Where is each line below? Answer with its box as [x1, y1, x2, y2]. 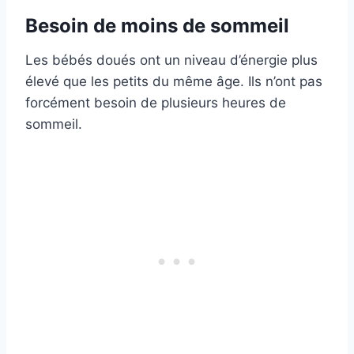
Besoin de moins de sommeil [25, 13, 289, 37]
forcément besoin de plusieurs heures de [25, 94, 286, 111]
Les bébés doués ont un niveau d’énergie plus [25, 51, 318, 68]
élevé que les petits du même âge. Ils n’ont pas [25, 73, 322, 89]
